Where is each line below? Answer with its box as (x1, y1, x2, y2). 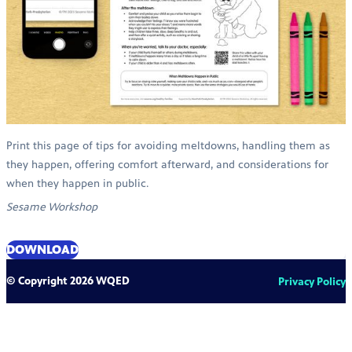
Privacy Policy (278, 274, 346, 288)
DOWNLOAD (6, 241, 79, 257)
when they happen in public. (6, 176, 148, 190)
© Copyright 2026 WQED (6, 273, 130, 288)
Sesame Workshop (6, 200, 97, 214)
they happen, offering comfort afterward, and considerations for (6, 157, 328, 171)
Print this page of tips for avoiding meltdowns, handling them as (6, 138, 330, 152)
